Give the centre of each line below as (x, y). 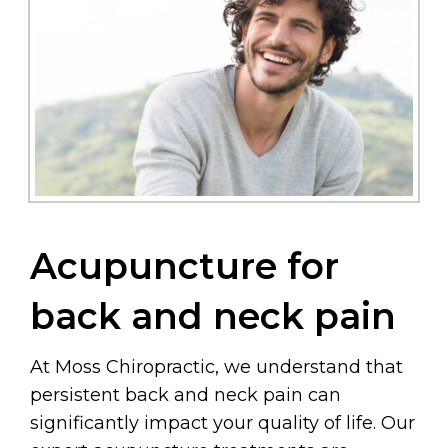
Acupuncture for (184, 266)
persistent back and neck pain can (185, 395)
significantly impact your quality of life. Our (222, 423)
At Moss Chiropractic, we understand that (216, 367)
